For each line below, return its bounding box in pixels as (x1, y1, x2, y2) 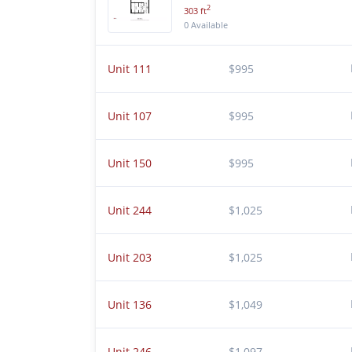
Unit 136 (108, 297, 152, 312)
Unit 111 (108, 61, 152, 76)
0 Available (184, 18, 228, 31)
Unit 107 (108, 108, 152, 123)
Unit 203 (108, 250, 152, 265)
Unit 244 (108, 203, 152, 218)
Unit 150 (108, 156, 152, 170)
